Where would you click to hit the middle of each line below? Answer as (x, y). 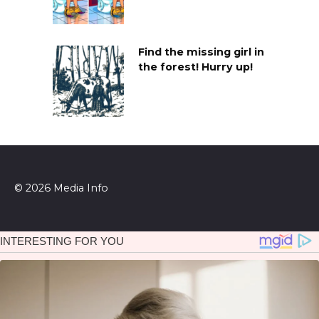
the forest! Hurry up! (195, 67)
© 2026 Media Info (61, 188)
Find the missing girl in (201, 52)
